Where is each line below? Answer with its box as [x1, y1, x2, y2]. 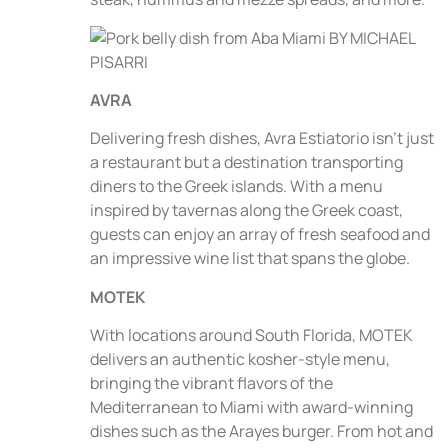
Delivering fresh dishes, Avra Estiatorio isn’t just [90, 127, 434, 150]
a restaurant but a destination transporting [90, 151, 403, 174]
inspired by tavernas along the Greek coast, [90, 199, 403, 222]
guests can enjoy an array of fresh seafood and [90, 223, 430, 246]
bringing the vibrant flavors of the [90, 372, 333, 395]
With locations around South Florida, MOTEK [90, 324, 413, 347]
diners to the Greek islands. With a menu [90, 175, 383, 198]
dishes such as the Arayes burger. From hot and [90, 420, 433, 443]
